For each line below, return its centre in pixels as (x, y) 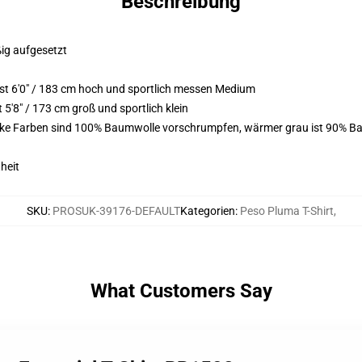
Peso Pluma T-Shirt (286, 211)
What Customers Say (181, 291)
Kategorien (207, 211)
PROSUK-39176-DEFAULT (116, 211)
